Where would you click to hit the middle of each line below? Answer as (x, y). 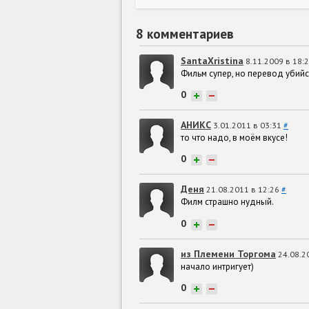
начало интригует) (217, 266)
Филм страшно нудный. (227, 202)
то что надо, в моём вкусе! (234, 137)
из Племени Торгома (228, 253)
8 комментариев (185, 34)
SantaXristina (212, 60)
